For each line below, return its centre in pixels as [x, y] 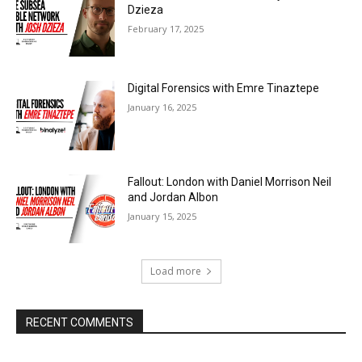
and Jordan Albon [173, 197]
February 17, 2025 [166, 29]
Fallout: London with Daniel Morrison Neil [230, 181]
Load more [175, 271]
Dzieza [146, 10]
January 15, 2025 [162, 216]
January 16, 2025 [162, 107]
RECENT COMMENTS [80, 323]
